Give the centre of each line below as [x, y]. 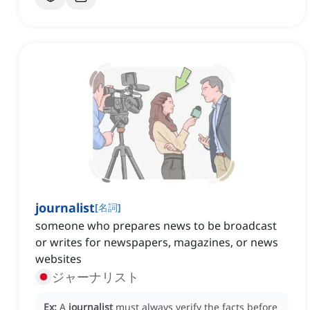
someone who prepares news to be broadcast [156, 226]
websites [58, 259]
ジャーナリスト [95, 277]
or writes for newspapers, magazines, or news [157, 243]
